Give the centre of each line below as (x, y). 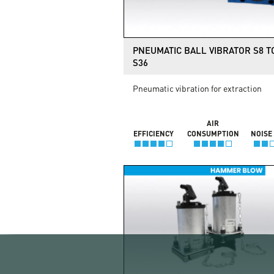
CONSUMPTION (213, 133)
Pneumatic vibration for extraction (197, 88)
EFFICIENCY (153, 133)
